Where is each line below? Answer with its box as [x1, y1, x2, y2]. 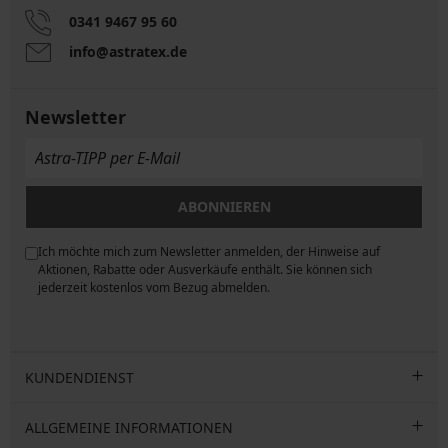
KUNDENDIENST [25, 368, 134, 388]
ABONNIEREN [177, 197, 271, 217]
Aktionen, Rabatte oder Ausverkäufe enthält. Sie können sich [38, 261, 372, 279]
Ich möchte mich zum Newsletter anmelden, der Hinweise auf [38, 243, 380, 261]
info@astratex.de [69, 42, 187, 62]
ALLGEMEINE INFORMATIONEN [25, 418, 233, 438]
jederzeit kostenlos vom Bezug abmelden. [38, 279, 270, 297]
